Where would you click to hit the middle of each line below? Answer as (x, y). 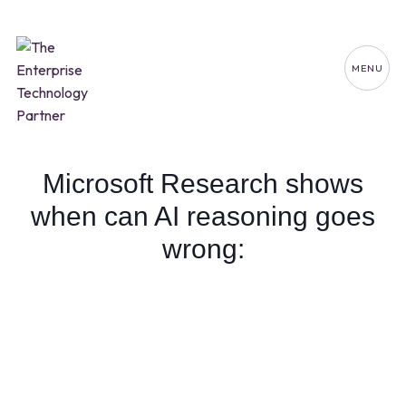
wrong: (203, 249)
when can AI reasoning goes (203, 217)
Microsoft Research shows (203, 184)
